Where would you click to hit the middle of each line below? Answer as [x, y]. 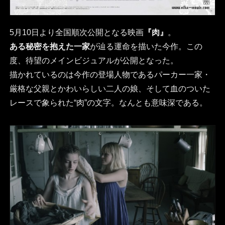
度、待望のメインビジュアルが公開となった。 [94, 61]
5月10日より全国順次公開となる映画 [76, 33]
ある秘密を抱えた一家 [49, 47]
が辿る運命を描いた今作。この [146, 47]
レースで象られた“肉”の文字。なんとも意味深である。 [108, 103]
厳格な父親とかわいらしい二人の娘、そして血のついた [110, 89]
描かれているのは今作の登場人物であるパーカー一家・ [110, 75]
